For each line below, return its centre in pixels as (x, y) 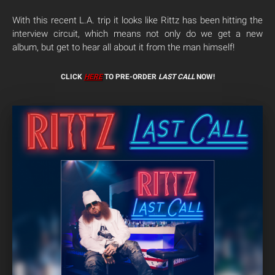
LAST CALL (176, 76)
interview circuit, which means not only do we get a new (137, 33)
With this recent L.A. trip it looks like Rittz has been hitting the (137, 20)
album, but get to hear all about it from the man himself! (123, 47)
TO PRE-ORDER (130, 76)
